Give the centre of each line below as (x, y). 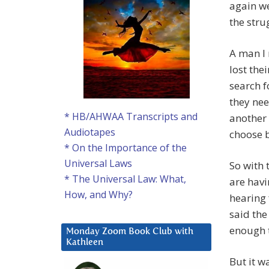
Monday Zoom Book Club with (130, 232)
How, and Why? (98, 195)
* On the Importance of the (125, 148)
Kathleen (85, 243)
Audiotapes (90, 132)
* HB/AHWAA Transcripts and (131, 117)
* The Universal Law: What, (125, 179)
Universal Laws (98, 164)
